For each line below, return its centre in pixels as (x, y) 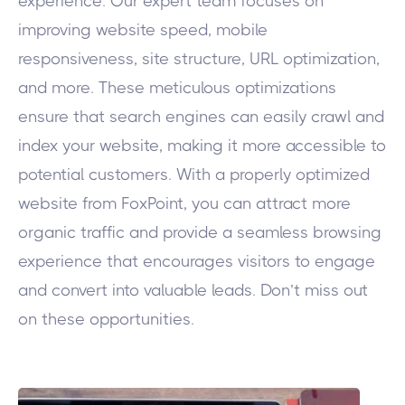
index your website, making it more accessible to (202, 146)
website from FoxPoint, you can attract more (184, 203)
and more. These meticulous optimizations (177, 88)
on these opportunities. (108, 319)
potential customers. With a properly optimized (194, 174)
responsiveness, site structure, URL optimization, (199, 59)
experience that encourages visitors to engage (197, 261)
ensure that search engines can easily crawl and (201, 117)
